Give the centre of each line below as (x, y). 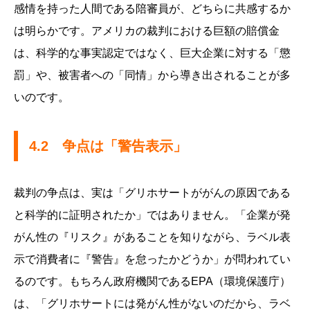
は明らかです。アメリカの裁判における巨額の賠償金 (147, 31)
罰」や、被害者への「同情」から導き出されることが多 (152, 75)
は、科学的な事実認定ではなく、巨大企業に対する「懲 (152, 53)
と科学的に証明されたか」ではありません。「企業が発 (152, 215)
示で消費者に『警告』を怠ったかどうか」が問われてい (152, 259)
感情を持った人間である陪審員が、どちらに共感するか (152, 9)
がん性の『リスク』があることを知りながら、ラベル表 (152, 237)
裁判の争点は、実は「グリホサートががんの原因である (152, 193)
